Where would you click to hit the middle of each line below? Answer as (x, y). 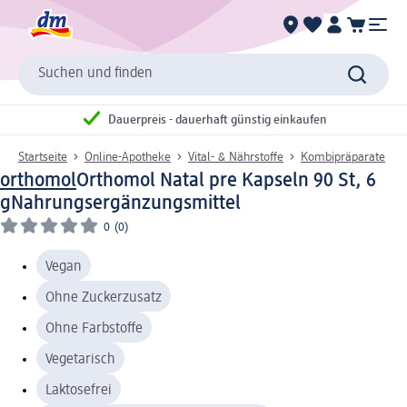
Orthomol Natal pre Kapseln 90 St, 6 (226, 180)
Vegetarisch (80, 359)
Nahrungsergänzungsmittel (126, 203)
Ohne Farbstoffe (94, 328)
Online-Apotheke (128, 157)
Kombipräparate (343, 157)
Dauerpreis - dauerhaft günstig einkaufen (218, 120)
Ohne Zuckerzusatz (104, 298)
